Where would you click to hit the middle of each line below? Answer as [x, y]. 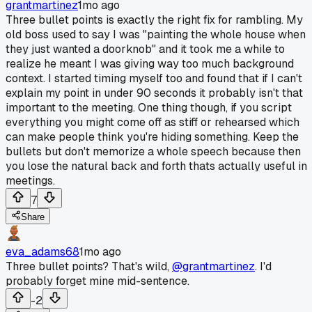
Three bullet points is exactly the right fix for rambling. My [154, 19]
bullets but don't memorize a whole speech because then [153, 151]
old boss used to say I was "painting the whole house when [156, 34]
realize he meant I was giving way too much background [150, 63]
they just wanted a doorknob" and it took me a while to [145, 49]
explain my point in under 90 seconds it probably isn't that [154, 93]
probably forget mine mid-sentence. [97, 281]
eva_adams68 [42, 251]
